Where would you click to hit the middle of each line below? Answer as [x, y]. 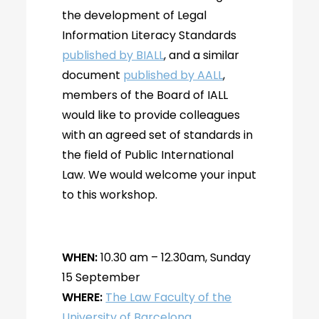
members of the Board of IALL [145, 95]
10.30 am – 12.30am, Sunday [174, 257]
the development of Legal [135, 15]
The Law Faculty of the [169, 297]
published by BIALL [113, 55]
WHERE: [83, 297]
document [93, 75]
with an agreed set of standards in [158, 135]
